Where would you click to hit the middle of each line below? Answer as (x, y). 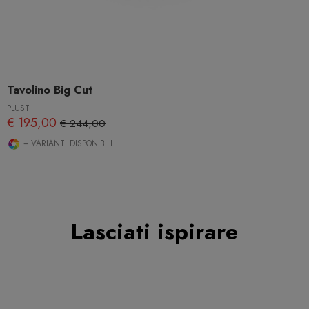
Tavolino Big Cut (50, 90)
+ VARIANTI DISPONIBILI (67, 144)
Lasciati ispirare (154, 231)
